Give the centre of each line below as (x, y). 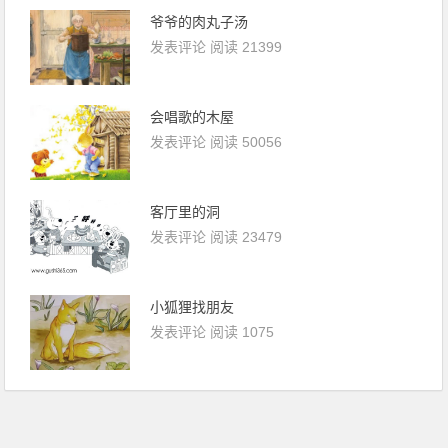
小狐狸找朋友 (192, 306)
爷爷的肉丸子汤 (199, 21)
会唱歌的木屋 (192, 116)
